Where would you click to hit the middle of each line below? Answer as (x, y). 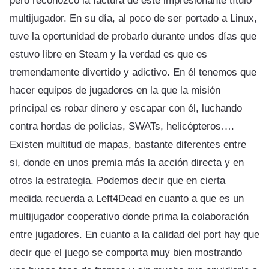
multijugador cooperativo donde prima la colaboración (129, 216)
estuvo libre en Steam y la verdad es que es (108, 54)
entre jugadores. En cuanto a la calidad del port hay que (134, 234)
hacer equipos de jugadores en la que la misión (115, 90)
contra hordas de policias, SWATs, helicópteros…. (122, 126)
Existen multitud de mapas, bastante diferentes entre (128, 144)
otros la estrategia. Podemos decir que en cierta (117, 180)
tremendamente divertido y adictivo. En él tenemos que (133, 72)
